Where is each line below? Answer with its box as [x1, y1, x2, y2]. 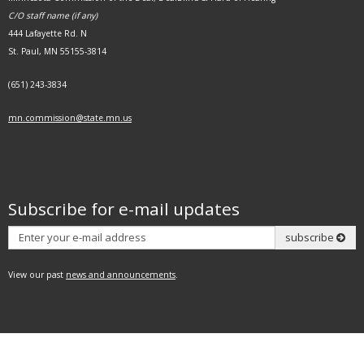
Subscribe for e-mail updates [8, 197, 240, 220]
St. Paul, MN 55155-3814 [8, 45, 106, 57]
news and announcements [66, 268, 175, 280]
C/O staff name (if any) [8, 9, 97, 21]
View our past [8, 268, 66, 280]
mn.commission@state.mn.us [8, 111, 132, 123]
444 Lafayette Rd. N [8, 27, 87, 39]
